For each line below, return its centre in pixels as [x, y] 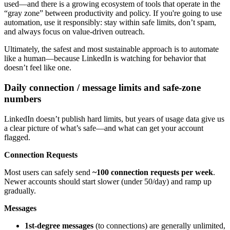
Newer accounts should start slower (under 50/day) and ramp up [108, 181]
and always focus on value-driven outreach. [74, 32]
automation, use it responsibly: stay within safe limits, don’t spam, [110, 23]
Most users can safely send [48, 172]
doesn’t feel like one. [38, 68]
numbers [23, 99]
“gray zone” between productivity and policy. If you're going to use [113, 13]
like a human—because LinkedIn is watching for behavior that [105, 59]
